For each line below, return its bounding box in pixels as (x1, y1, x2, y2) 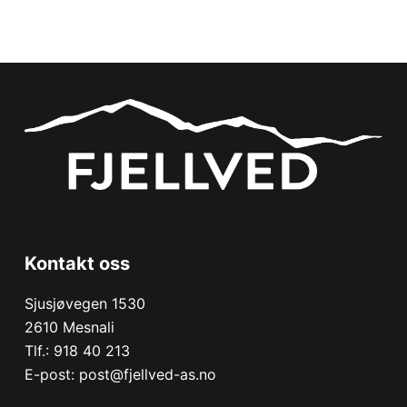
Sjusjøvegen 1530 (24, 294, 145, 313)
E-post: (24, 365, 79, 383)
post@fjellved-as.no (78, 365, 216, 383)
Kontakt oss (24, 253, 130, 274)
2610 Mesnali (24, 318, 114, 336)
